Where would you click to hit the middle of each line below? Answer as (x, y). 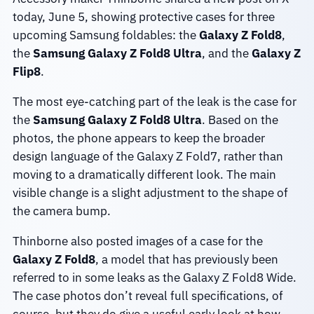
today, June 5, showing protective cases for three (143, 16)
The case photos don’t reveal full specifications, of (148, 295)
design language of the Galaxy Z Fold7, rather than (148, 156)
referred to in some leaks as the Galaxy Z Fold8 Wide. (154, 277)
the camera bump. (61, 211)
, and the (226, 53)
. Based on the (240, 120)
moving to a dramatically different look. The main (144, 174)
